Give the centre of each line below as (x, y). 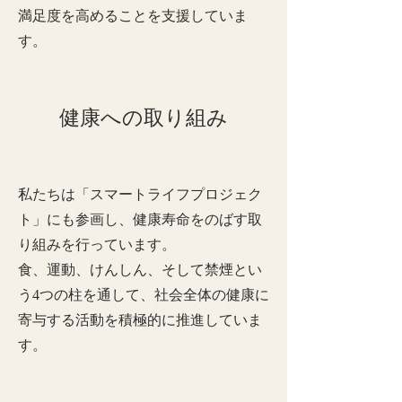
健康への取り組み (144, 118)
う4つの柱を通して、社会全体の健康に (144, 295)
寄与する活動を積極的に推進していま (140, 320)
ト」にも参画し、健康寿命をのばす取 (140, 219)
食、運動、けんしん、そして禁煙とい (140, 270)
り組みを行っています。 (97, 245)
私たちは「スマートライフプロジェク (140, 194)
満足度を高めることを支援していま (133, 16)
